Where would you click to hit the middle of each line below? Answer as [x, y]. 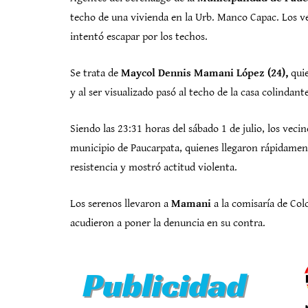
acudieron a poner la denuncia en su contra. [168, 223]
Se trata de [96, 73]
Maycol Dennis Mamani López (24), [205, 73]
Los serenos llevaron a [121, 204]
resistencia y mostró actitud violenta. [154, 167]
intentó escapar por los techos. [139, 37]
